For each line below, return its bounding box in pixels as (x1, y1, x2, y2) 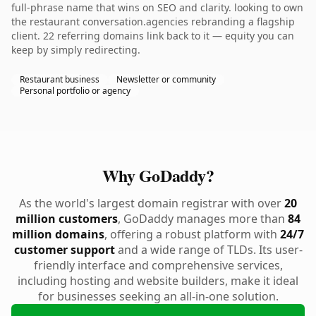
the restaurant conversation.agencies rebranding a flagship (11, 15, 295, 28)
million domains (12, 226, 104, 242)
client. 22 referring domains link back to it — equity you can (11, 29, 294, 42)
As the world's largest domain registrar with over (19, 195, 284, 211)
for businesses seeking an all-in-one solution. (37, 288, 279, 304)
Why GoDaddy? (102, 163, 214, 188)
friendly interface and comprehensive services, (33, 257, 283, 273)
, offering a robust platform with (104, 226, 280, 242)
